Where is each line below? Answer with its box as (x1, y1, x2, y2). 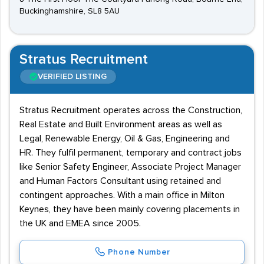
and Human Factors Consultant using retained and (19, 176, 221, 186)
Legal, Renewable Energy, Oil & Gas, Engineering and (19, 134, 230, 143)
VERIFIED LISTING (38, 72, 107, 81)
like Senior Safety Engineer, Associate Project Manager (19, 162, 241, 171)
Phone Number (107, 248, 171, 256)
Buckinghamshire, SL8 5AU (19, 7, 120, 15)
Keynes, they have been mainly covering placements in (19, 204, 240, 214)
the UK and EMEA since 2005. (19, 219, 141, 228)
